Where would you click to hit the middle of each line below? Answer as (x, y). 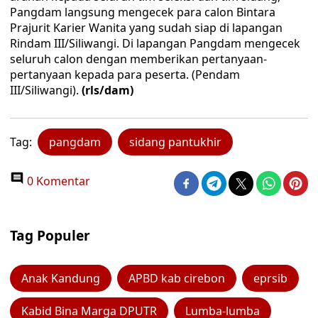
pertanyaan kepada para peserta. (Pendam (125, 75)
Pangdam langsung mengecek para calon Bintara (143, 12)
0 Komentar (57, 181)
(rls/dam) (106, 90)
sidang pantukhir (175, 142)
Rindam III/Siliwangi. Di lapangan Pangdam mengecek (155, 43)
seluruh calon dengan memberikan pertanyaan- (138, 59)
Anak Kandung (61, 278)
